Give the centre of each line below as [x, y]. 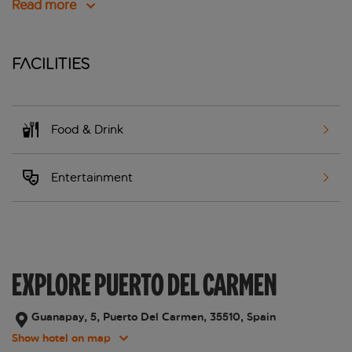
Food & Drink [87, 130]
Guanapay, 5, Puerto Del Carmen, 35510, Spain [154, 317]
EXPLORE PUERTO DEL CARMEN [144, 285]
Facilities [51, 64]
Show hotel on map [61, 339]
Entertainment [92, 178]
